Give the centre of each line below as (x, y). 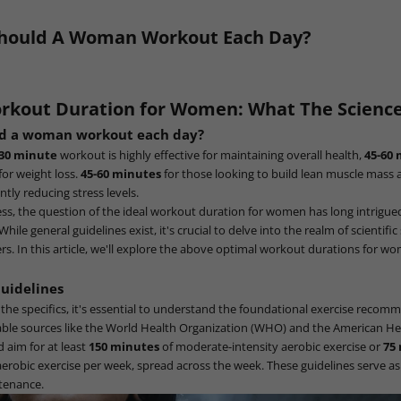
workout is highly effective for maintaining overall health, (211, 154)
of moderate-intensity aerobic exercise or (271, 346)
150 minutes (124, 346)
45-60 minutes (121, 173)
